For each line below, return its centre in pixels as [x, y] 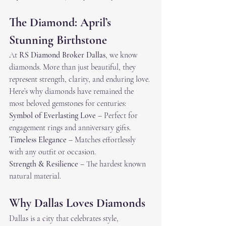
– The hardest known [113, 164]
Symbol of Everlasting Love [52, 116]
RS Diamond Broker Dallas [62, 55]
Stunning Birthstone [58, 40]
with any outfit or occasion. [52, 152]
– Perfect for [118, 116]
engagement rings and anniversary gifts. [70, 128]
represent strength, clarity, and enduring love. [80, 79]
